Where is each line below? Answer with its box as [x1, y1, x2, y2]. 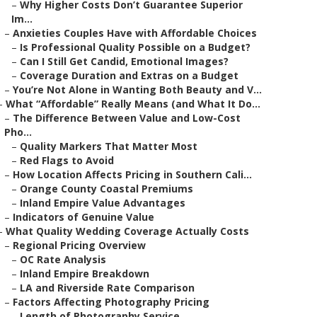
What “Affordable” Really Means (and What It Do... [6, 97, 260, 110]
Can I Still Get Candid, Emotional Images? [20, 54, 229, 68]
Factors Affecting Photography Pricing [13, 295, 209, 309]
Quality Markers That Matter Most [20, 139, 197, 153]
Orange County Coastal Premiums [20, 182, 193, 195]
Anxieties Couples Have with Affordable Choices [13, 26, 257, 40]
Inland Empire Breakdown [20, 267, 149, 280]
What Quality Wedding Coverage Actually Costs [6, 224, 249, 238]
